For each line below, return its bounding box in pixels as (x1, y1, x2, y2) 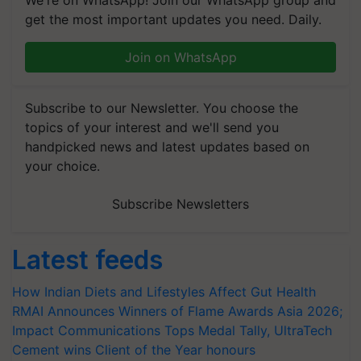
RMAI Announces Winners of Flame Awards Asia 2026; (12, 303, 342, 319)
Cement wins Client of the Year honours (12, 342, 255, 358)
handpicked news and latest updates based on (25, 139, 309, 155)
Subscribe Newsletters (112, 196, 249, 212)
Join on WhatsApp (124, 49, 237, 65)
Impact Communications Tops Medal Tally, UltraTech (12, 322, 332, 338)
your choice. (25, 158, 100, 174)
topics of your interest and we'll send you (25, 119, 279, 135)
